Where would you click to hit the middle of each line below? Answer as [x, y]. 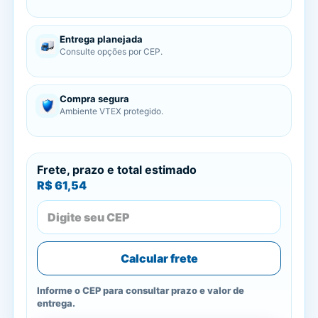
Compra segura [94, 99]
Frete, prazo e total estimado [117, 170]
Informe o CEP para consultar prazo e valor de [141, 290]
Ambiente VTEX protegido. [111, 111]
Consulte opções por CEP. [111, 51]
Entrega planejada [101, 39]
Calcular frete [159, 258]
